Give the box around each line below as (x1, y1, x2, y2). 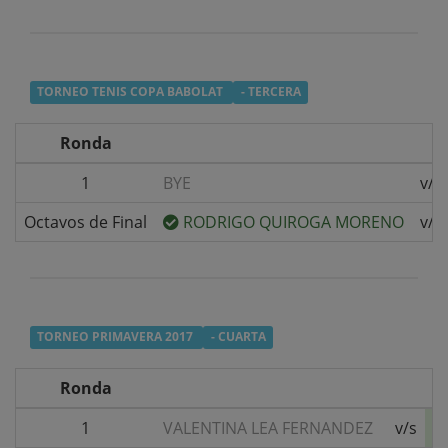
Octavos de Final (24, 211, 147, 234)
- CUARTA (210, 328, 266, 346)
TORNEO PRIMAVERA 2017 (37, 328, 197, 346)
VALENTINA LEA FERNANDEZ (163, 417, 373, 440)
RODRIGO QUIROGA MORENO (183, 211, 404, 234)
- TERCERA (240, 83, 301, 101)
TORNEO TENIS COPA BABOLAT (37, 83, 227, 101)
